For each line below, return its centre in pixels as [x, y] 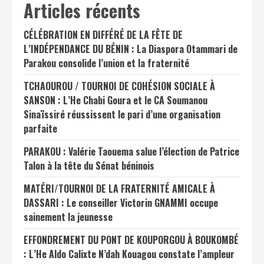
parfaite [40, 128]
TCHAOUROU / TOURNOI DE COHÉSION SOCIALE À [119, 86]
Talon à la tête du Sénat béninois [89, 166]
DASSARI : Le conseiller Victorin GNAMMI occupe [121, 203]
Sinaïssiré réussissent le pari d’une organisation [122, 114]
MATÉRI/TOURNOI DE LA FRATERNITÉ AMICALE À [119, 189]
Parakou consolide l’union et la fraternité [106, 63]
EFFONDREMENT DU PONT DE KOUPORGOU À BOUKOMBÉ [131, 240]
